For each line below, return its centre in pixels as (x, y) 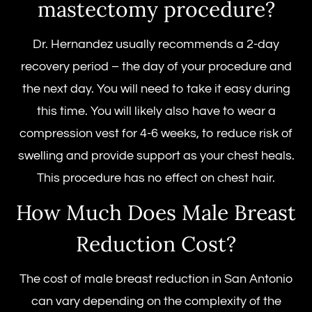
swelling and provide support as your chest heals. (156, 156)
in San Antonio (251, 279)
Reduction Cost (151, 243)
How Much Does (96, 212)
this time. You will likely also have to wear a (156, 111)
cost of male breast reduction (126, 279)
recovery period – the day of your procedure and (156, 67)
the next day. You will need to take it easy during (156, 89)
